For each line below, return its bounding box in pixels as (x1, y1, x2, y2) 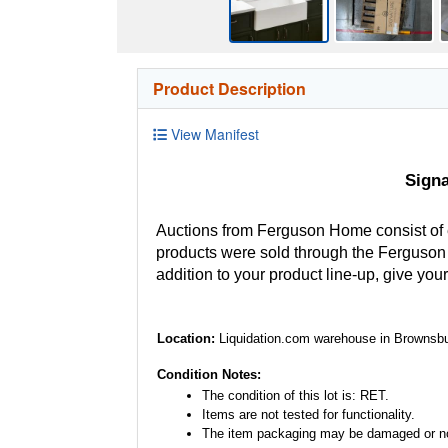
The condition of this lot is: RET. (202, 387, 389, 403)
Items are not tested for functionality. (202, 406, 415, 422)
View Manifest (167, 123, 259, 144)
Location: (157, 330, 219, 346)
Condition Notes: (157, 366, 261, 382)
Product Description (153, 76, 306, 100)
